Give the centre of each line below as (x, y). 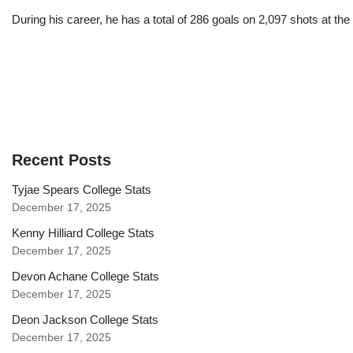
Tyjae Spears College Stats (82, 190)
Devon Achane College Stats (85, 277)
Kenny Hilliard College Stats (83, 233)
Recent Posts (61, 160)
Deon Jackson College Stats (85, 320)
